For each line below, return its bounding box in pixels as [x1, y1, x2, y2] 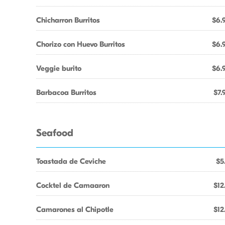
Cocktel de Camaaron [36, 181, 109, 190]
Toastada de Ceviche [36, 157, 106, 166]
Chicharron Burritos [36, 16, 100, 25]
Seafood [36, 127, 73, 139]
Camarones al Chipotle [36, 205, 114, 214]
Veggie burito [36, 64, 81, 73]
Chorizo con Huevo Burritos [36, 40, 125, 49]
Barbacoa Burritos [36, 88, 96, 97]
